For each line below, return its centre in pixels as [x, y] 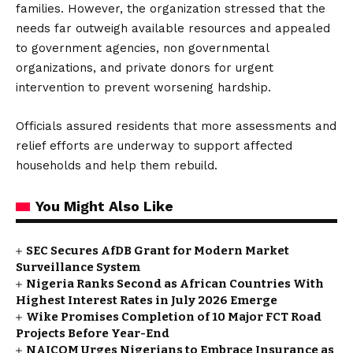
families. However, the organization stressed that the [171, 9]
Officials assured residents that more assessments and [176, 126]
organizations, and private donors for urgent [145, 68]
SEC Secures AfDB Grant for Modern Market [158, 251]
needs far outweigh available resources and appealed [173, 28]
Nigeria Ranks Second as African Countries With [175, 284]
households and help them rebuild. [117, 165]
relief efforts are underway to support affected [154, 146]
